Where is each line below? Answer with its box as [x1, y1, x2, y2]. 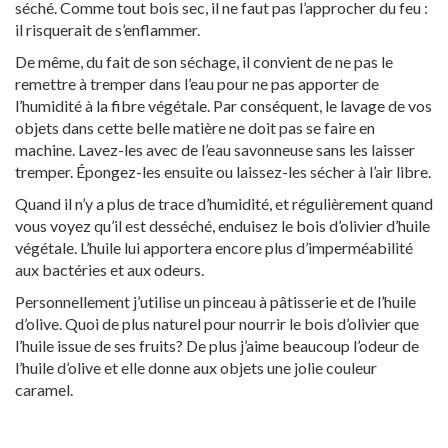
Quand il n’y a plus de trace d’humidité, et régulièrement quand [15, 194, 433, 214]
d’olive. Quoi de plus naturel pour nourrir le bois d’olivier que [15, 314, 419, 334]
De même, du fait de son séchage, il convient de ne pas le [15, 52, 393, 72]
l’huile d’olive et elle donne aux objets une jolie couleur [15, 358, 377, 378]
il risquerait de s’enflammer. [15, 20, 200, 40]
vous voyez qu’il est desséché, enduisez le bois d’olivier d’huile [15, 216, 430, 236]
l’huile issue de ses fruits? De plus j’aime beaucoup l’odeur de [15, 336, 419, 356]
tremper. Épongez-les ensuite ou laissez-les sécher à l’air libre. [15, 162, 431, 182]
